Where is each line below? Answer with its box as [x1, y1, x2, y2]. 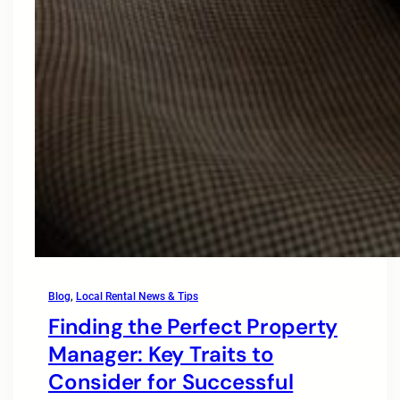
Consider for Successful [48, 367, 294, 396]
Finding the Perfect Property [48, 312, 337, 340]
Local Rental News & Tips [76, 289, 198, 303]
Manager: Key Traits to [48, 339, 274, 368]
